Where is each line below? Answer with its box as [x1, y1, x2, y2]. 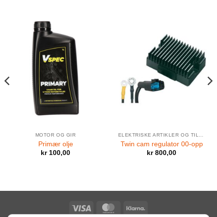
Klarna [145, 203, 165, 211]
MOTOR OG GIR [35, 132, 76, 138]
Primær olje [38, 140, 73, 148]
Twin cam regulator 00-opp [120, 140, 203, 148]
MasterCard [118, 203, 154, 211]
